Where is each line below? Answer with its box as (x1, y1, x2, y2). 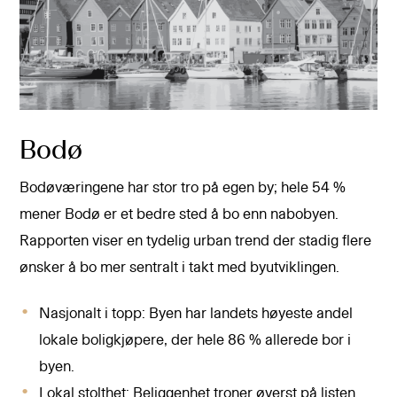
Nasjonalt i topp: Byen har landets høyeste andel (39, 306, 354, 321)
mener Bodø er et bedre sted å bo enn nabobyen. (19, 207, 339, 222)
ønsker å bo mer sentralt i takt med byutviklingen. (19, 261, 340, 276)
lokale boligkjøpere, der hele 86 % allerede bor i (39, 332, 352, 347)
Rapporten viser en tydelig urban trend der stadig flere (19, 234, 372, 249)
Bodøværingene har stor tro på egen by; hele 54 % (19, 181, 346, 196)
